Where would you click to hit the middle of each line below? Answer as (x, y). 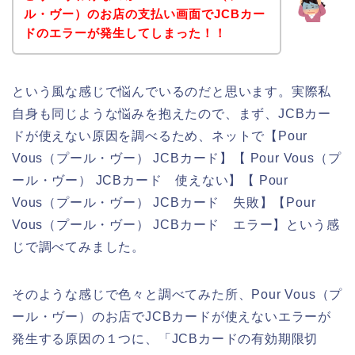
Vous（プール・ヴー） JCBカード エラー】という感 (176, 225)
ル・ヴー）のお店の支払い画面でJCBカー (144, 14)
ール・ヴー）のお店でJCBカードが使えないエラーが (172, 317)
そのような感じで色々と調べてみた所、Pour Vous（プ (177, 295)
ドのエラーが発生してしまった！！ (125, 33)
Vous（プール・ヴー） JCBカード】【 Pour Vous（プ (177, 158)
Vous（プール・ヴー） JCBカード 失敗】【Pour (164, 203)
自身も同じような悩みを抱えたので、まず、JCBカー (172, 114)
